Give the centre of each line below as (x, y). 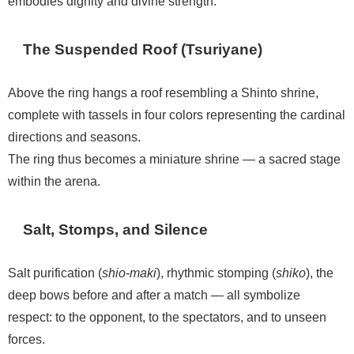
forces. (26, 339)
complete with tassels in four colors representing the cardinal (177, 114)
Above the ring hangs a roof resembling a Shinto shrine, (163, 92)
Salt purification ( (55, 272)
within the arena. (54, 181)
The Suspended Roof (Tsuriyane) (143, 49)
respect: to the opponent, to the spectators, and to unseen (167, 316)
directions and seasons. (74, 136)
